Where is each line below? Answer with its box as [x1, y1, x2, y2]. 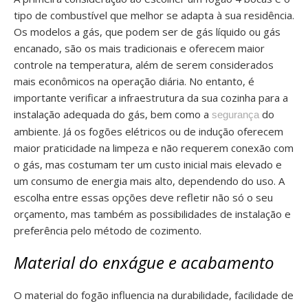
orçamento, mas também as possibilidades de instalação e [14, 207, 291, 221]
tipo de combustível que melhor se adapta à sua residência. [14, 8, 294, 22]
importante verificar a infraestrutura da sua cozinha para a [14, 91, 288, 104]
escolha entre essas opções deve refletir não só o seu [14, 190, 273, 204]
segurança [212, 109, 259, 120]
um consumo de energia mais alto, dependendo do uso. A [14, 174, 285, 188]
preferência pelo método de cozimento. [14, 223, 201, 237]
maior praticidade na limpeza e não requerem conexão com [14, 141, 294, 155]
